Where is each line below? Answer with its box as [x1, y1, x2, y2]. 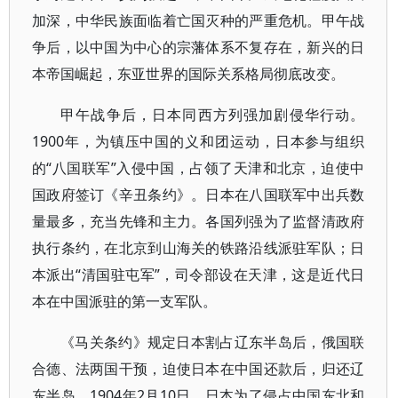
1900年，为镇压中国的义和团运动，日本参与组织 [32, 131, 365, 151]
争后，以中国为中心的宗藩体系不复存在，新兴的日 [32, 37, 365, 57]
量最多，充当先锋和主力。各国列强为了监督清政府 [32, 211, 365, 231]
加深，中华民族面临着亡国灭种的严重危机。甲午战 [32, 11, 365, 30]
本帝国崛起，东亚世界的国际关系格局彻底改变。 [32, 64, 345, 84]
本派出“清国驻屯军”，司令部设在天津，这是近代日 [32, 265, 365, 284]
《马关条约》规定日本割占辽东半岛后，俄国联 [60, 332, 365, 352]
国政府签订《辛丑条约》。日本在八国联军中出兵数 [32, 185, 365, 204]
